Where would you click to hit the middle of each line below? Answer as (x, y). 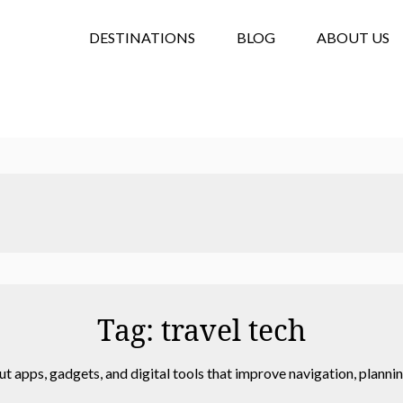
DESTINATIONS (142, 37)
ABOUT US (353, 37)
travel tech (233, 330)
